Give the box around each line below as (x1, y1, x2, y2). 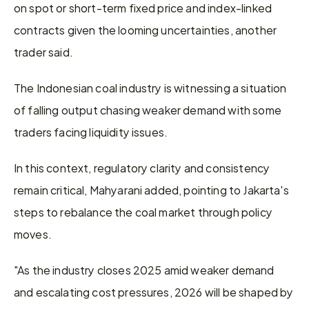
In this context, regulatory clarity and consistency (14, 158, 270, 177)
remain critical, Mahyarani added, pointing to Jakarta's (14, 180, 289, 199)
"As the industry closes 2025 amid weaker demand (14, 260, 275, 279)
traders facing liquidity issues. (14, 122, 168, 141)
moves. (14, 224, 52, 243)
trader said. (14, 42, 73, 61)
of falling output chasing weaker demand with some (14, 100, 281, 119)
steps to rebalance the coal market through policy (14, 202, 272, 221)
